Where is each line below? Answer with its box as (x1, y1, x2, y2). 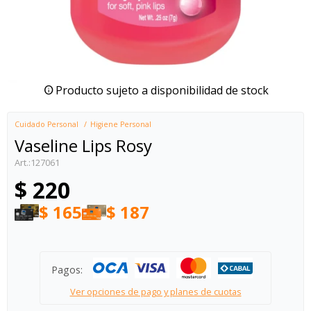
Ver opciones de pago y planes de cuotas (69, 285, 242, 298)
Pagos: (51, 263, 83, 276)
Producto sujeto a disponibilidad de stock (55, 83, 269, 98)
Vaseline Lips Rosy (15, 134, 152, 157)
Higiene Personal (90, 119, 151, 129)
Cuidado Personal (15, 119, 78, 129)
